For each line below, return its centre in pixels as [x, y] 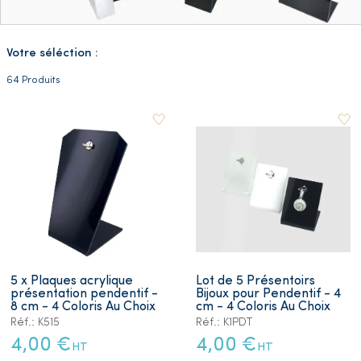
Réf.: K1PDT [224, 322]
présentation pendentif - [84, 294]
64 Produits [33, 80]
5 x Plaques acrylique [72, 281]
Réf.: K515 [35, 322]
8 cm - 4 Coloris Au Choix [83, 307]
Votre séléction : [52, 53]
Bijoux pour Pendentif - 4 [268, 294]
